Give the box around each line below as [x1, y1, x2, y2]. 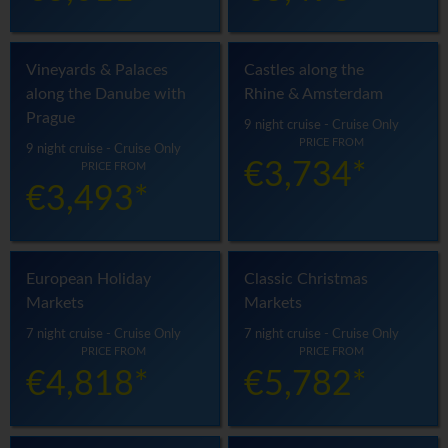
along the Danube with [26, 86, 186, 103]
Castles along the [244, 62, 365, 79]
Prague [26, 110, 75, 127]
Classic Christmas [244, 271, 369, 288]
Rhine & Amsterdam [244, 86, 384, 103]
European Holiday [26, 271, 151, 288]
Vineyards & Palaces [26, 62, 168, 79]
